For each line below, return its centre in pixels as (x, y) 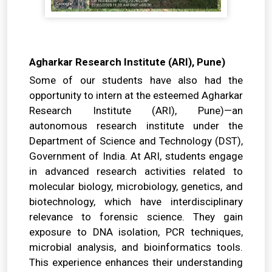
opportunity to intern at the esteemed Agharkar (136, 95)
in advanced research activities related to (136, 171)
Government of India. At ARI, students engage (136, 156)
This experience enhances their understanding (136, 262)
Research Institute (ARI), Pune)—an (136, 110)
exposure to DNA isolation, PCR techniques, (136, 232)
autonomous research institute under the (136, 125)
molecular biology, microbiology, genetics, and (136, 186)
